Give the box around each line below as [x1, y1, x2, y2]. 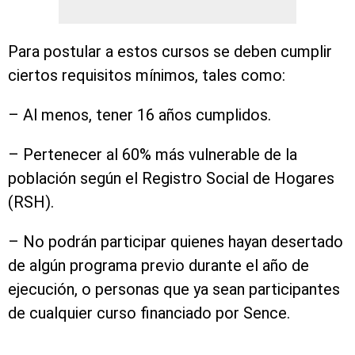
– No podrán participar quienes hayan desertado [8, 232, 343, 252]
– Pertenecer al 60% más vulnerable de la [8, 145, 297, 165]
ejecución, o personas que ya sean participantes [8, 280, 340, 300]
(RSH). [8, 193, 54, 212]
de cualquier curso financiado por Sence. [8, 303, 290, 323]
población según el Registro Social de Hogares [8, 169, 334, 189]
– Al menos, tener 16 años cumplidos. [8, 105, 271, 125]
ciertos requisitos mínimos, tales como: [8, 66, 289, 86]
